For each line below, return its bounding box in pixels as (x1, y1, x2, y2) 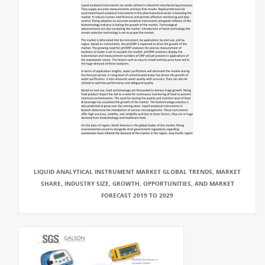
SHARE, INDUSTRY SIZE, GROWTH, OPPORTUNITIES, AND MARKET (40, 179, 234, 188)
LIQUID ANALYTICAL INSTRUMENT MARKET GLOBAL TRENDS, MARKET (34, 167, 241, 176)
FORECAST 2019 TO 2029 (101, 191, 173, 199)
